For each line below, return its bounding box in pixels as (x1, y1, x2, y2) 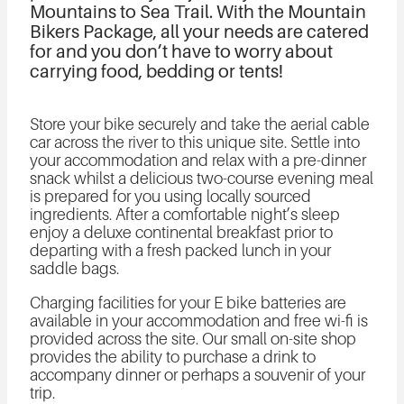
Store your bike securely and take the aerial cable (29, 115, 370, 133)
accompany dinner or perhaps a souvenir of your (29, 365, 365, 384)
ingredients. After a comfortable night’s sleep (29, 205, 340, 224)
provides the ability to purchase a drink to (29, 347, 316, 366)
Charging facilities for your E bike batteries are (29, 293, 346, 312)
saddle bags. (29, 259, 119, 278)
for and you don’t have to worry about (29, 41, 333, 61)
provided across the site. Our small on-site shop (29, 329, 356, 348)
